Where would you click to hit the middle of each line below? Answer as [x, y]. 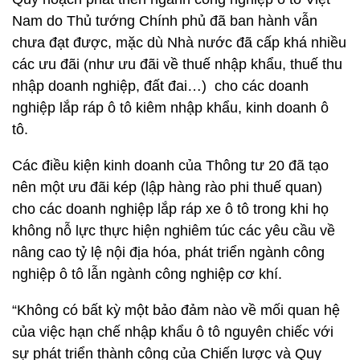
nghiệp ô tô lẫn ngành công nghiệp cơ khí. [147, 274]
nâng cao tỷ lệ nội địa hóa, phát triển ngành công [168, 252]
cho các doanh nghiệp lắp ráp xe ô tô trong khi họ [170, 209]
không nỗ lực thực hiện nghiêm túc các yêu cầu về [174, 231]
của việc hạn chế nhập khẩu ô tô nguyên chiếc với [173, 332]
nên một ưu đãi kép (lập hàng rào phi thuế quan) [167, 187]
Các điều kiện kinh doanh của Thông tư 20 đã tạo [170, 166]
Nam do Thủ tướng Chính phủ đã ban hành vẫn [165, 21]
